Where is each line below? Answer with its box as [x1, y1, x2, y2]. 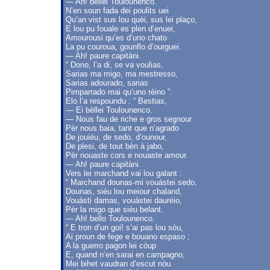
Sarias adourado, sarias [66, 78, 148, 87]
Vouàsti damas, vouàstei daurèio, [66, 196, 182, 205]
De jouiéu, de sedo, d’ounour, [66, 133, 167, 142]
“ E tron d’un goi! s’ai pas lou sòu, [66, 223, 183, 232]
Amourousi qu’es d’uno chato [66, 33, 167, 42]
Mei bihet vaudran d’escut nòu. [66, 259, 173, 268]
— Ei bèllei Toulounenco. [66, 105, 152, 115]
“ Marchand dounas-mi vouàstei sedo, [66, 178, 197, 187]
